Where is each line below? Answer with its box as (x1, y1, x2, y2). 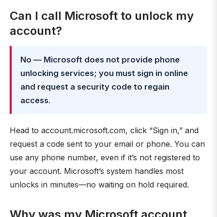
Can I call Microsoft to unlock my (10, 9, 194, 23)
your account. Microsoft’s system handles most (10, 166, 184, 176)
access (20, 95, 48, 105)
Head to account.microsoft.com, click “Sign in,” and (10, 125, 199, 135)
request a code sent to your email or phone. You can (10, 139, 205, 149)
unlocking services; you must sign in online (20, 68, 188, 78)
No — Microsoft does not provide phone (20, 55, 180, 64)
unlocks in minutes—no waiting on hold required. (10, 180, 189, 189)
